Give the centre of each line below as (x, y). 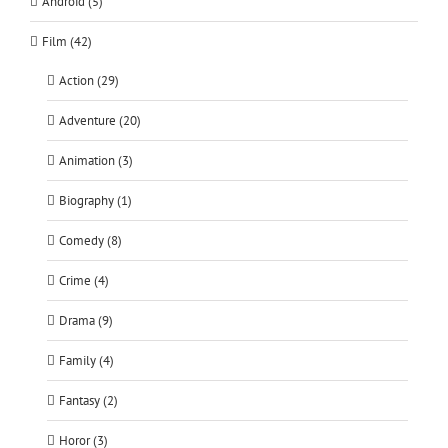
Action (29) (89, 81)
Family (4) (86, 361)
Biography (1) (95, 201)
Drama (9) (86, 321)
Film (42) (67, 42)
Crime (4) (84, 281)
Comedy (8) (90, 241)
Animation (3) (96, 161)
